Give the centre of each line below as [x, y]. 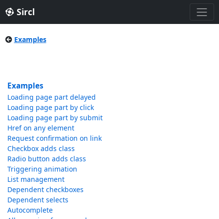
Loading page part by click [50, 108]
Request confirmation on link [54, 138]
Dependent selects [38, 200]
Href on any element [41, 128]
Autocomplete [30, 210]
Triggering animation [42, 169]
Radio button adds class [46, 159]
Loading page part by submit [55, 118]
